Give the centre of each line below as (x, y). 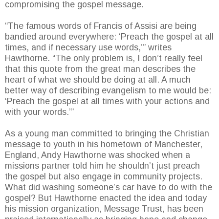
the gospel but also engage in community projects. (104, 177)
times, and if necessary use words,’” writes (88, 48)
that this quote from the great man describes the (100, 69)
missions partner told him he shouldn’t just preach (102, 166)
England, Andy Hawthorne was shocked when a (98, 155)
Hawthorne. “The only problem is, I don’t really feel (104, 58)
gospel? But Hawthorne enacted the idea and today (106, 198)
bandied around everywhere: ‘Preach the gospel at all (109, 37)
